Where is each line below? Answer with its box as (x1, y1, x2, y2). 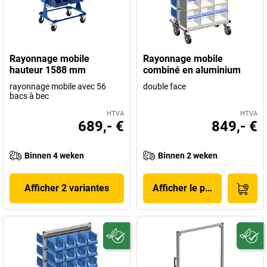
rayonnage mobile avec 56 (10, 82, 106, 91)
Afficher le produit (153, 182, 230, 194)
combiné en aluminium (143, 64, 241, 76)
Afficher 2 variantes (24, 182, 109, 194)
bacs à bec (10, 91, 49, 101)
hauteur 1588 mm (10, 64, 86, 76)
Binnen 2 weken (158, 151, 218, 160)
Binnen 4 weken (24, 151, 84, 160)
